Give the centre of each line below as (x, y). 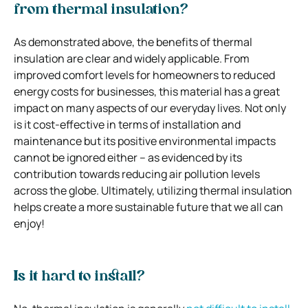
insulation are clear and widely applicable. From (132, 58)
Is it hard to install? (81, 277)
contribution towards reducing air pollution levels (137, 174)
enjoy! (29, 223)
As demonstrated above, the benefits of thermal (133, 42)
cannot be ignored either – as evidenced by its (128, 157)
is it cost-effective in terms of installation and (127, 124)
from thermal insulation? (103, 10)
